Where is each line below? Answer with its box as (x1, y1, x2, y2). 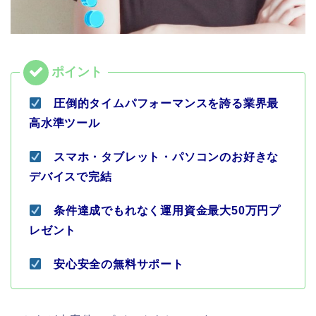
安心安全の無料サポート (42, 258, 184, 271)
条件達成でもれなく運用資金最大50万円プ (42, 205, 281, 217)
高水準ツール (29, 117, 100, 130)
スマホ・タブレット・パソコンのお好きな (42, 151, 279, 164)
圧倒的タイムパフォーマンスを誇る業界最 (42, 97, 279, 110)
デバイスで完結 (29, 171, 112, 183)
